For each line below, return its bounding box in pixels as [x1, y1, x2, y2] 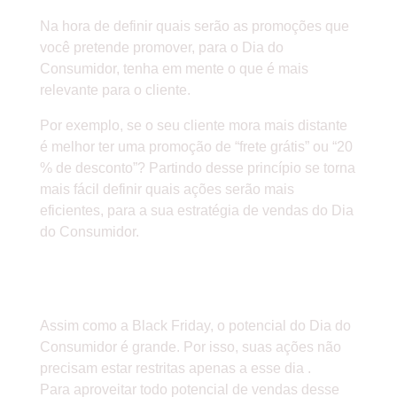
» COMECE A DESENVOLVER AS [39, 258, 344, 281]
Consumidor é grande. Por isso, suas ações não [39, 339, 341, 355]
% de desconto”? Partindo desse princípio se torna [39, 160, 355, 176]
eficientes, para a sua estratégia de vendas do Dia [39, 203, 354, 219]
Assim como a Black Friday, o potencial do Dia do [39, 318, 351, 334]
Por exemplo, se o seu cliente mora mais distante [39, 118, 347, 134]
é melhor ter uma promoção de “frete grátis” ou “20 [39, 139, 353, 155]
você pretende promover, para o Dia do [39, 40, 284, 56]
